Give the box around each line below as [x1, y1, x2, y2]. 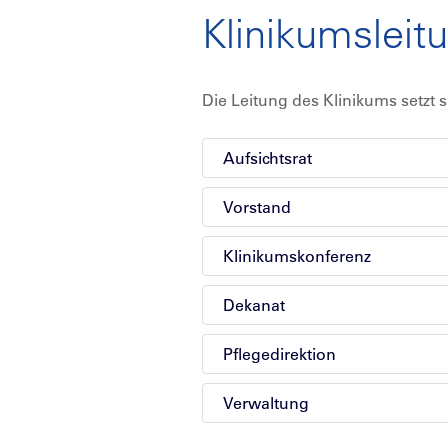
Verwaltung [223, 393, 309, 413]
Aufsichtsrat [223, 148, 312, 168]
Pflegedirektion [223, 344, 336, 364]
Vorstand [223, 197, 291, 217]
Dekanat [223, 295, 285, 315]
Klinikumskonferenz [223, 246, 371, 266]
